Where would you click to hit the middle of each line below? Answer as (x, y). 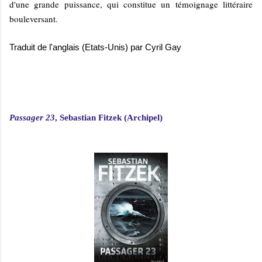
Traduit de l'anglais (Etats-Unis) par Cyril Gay (95, 47)
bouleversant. (34, 18)
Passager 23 (32, 117)
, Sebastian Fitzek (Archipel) (109, 117)
